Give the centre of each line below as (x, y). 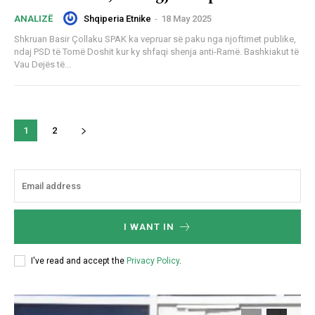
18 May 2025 (186, 18)
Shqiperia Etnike (117, 18)
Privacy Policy (153, 261)
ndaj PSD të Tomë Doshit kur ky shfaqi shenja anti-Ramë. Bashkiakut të (129, 52)
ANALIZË (33, 19)
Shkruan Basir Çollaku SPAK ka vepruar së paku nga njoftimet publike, (59, 39)
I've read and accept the (79, 261)
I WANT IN (149, 227)
